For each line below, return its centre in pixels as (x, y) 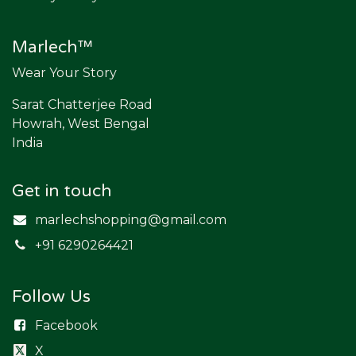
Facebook (66, 325)
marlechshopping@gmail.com (130, 220)
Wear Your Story (64, 73)
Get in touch (62, 191)
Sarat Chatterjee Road (82, 104)
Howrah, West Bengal (81, 124)
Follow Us (51, 297)
